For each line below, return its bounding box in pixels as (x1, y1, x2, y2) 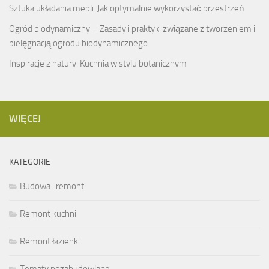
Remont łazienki (20, 235, 80, 247)
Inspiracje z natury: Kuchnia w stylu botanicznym (9, 58, 187, 69)
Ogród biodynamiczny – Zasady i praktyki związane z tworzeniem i (9, 23, 255, 34)
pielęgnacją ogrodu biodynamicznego (9, 37, 148, 49)
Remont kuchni (20, 208, 76, 219)
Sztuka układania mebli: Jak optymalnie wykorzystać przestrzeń (9, 2, 244, 14)
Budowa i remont (20, 180, 84, 192)
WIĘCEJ (9, 112, 41, 124)
